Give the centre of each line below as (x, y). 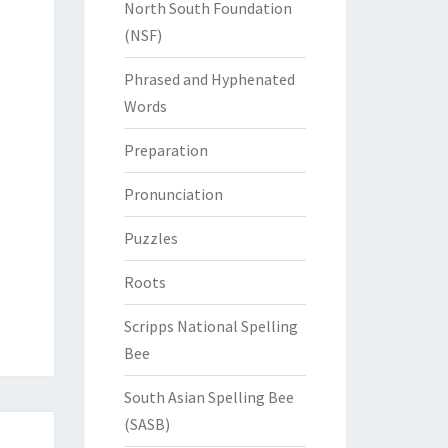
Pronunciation (173, 194)
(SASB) (146, 424)
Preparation (165, 150)
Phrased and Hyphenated (209, 79)
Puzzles (150, 238)
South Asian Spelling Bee (208, 397)
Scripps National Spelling (210, 326)
